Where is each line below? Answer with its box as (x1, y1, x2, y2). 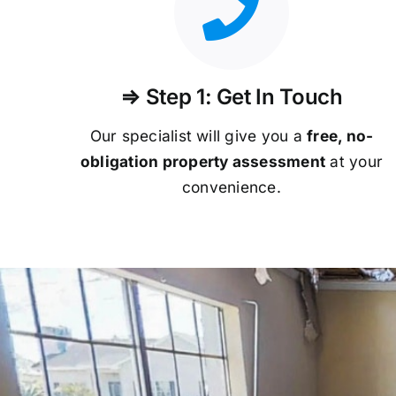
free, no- (307, 126, 374, 145)
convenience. (182, 177, 281, 196)
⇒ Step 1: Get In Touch (120, 83, 343, 110)
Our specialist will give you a (89, 126, 308, 145)
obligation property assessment (80, 151, 326, 171)
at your (325, 151, 384, 171)
